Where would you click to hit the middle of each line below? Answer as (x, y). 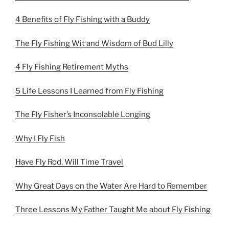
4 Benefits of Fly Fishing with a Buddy (83, 19)
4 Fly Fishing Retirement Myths (72, 67)
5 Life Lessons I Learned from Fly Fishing (89, 91)
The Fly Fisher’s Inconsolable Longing (83, 114)
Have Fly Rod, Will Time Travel (69, 162)
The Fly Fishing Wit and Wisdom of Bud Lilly (94, 43)
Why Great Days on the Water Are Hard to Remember (111, 186)
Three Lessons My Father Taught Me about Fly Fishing (113, 210)
